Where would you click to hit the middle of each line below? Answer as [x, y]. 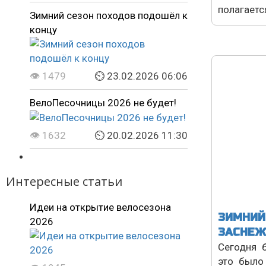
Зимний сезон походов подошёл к [109, 15]
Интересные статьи [64, 182]
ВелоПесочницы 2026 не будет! [103, 102]
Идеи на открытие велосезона [100, 208]
